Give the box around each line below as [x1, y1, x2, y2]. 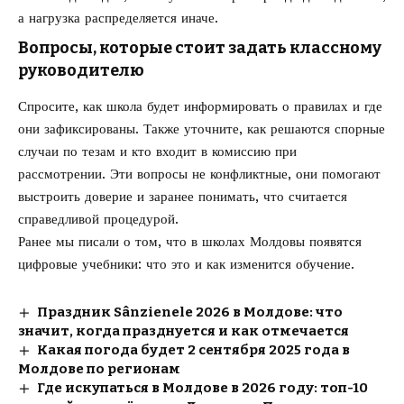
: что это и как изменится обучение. [138, 255, 354, 272]
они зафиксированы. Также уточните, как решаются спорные [18, 120, 385, 137]
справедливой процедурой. [18, 210, 179, 227]
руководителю [18, 60, 144, 81]
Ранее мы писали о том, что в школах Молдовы [18, 233, 309, 250]
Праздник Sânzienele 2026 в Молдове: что [37, 303, 344, 320]
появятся [309, 233, 362, 250]
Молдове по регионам [18, 360, 180, 377]
